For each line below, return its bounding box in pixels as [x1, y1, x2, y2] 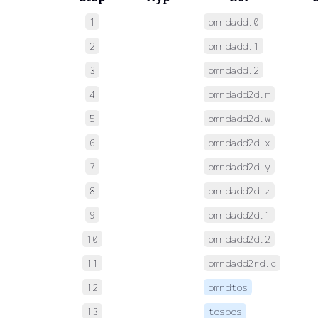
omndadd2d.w [208, 111, 270, 124]
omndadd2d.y [208, 160, 270, 172]
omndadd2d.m [208, 87, 270, 100]
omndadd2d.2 [208, 232, 270, 245]
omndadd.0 [208, 15, 259, 28]
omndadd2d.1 [208, 208, 270, 221]
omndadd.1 [208, 39, 259, 52]
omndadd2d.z [208, 184, 270, 197]
